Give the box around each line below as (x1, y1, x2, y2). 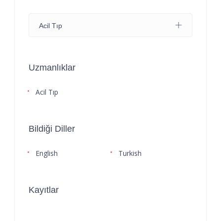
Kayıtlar (29, 184, 59, 195)
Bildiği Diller (29, 123, 75, 134)
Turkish (118, 148, 142, 158)
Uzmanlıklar (29, 62, 75, 73)
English (36, 148, 58, 158)
